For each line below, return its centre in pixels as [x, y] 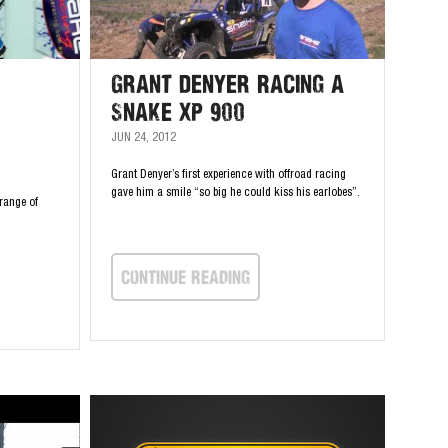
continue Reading [185, 276]
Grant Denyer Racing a [227, 84]
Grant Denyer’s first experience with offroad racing [228, 175]
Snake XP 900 [177, 112]
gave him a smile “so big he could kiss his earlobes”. [235, 193]
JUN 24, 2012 [143, 138]
